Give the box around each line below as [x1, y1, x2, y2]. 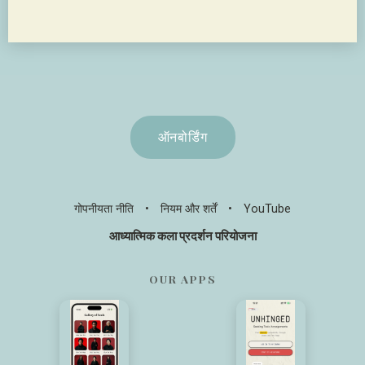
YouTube [244, 202, 291, 217]
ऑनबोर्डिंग [157, 130, 208, 146]
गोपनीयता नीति [74, 202, 134, 217]
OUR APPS [148, 271, 217, 287]
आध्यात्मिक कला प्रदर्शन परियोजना [108, 229, 257, 244]
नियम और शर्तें [161, 202, 217, 217]
